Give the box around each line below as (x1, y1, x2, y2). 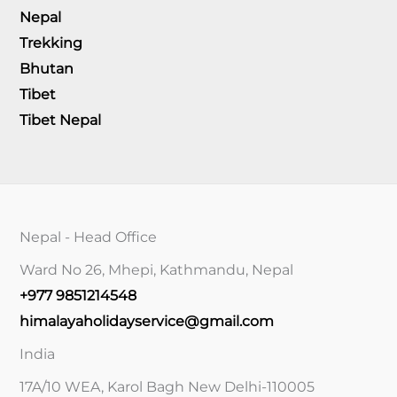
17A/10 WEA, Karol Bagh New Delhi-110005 (19, 378, 315, 395)
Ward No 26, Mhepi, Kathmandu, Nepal (19, 261, 293, 278)
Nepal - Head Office (19, 228, 157, 245)
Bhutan (19, 59, 74, 77)
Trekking (19, 34, 82, 51)
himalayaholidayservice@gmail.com (19, 312, 274, 330)
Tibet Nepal (19, 111, 101, 128)
